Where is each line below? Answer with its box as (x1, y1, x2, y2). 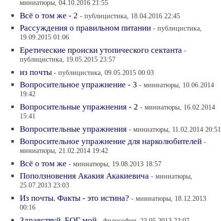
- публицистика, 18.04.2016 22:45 (80, 12, 180, 20)
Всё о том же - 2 (20, 11, 78, 21)
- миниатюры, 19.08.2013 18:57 (69, 160, 161, 168)
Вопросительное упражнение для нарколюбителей (20, 137, 202, 147)
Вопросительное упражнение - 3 (20, 80, 137, 90)
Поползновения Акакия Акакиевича (20, 171, 149, 181)
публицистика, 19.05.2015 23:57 (20, 55, 115, 65)
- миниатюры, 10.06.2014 (139, 81, 214, 89)
